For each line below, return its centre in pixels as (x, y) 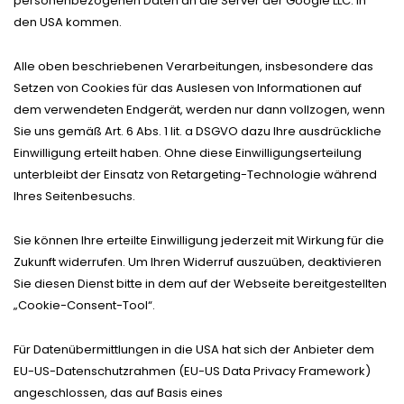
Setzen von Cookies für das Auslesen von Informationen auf (188, 87)
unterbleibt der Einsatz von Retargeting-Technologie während (195, 174)
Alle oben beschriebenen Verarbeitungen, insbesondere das (193, 66)
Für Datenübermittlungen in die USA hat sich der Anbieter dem (194, 349)
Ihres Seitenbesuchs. (74, 196)
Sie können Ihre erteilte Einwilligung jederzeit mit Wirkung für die (199, 240)
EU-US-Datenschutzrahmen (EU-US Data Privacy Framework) (192, 371)
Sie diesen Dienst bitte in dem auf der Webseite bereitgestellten (200, 283)
